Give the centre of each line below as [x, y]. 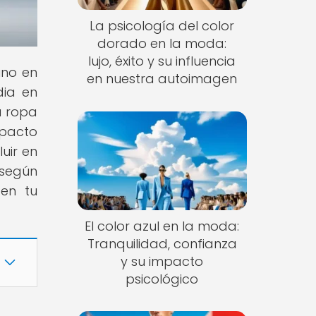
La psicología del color [162, 26]
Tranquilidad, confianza [162, 243]
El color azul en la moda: [162, 226]
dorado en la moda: [162, 44]
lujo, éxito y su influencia [162, 61]
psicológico [162, 279]
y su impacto [162, 261]
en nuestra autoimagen [162, 79]
